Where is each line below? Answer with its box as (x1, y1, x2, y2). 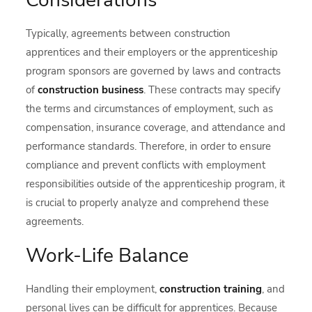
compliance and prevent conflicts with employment (26, 158, 266, 172)
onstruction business (42, 83, 144, 97)
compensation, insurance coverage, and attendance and (26, 120, 286, 134)
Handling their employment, (26, 282, 160, 296)
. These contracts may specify (143, 83, 281, 97)
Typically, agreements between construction (26, 26, 231, 40)
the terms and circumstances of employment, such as (26, 102, 274, 116)
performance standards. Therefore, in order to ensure (26, 139, 272, 153)
